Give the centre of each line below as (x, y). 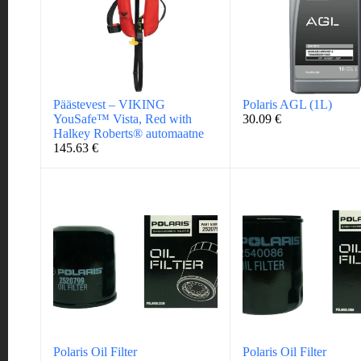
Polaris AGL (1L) (288, 104)
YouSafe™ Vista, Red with (122, 118)
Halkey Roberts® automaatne (129, 133)
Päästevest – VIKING (109, 104)
